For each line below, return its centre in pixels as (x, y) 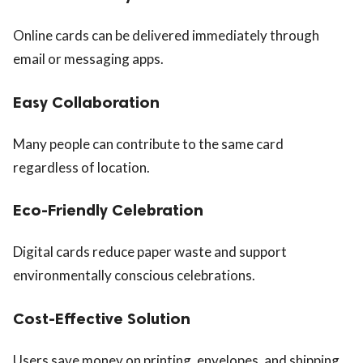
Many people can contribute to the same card (148, 143)
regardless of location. (81, 167)
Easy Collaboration (86, 102)
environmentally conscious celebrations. (134, 275)
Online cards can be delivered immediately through (166, 35)
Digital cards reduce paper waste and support (150, 252)
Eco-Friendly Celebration (108, 210)
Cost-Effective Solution (102, 319)
